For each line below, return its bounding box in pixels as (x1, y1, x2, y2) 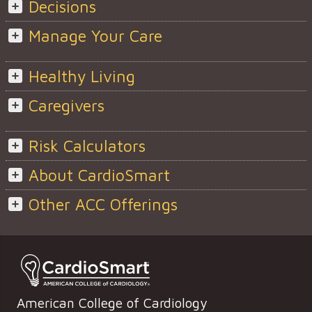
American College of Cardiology (17, 294, 207, 311)
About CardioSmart (28, 166, 170, 185)
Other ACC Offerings (28, 195, 178, 214)
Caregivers (28, 96, 104, 116)
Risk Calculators (28, 136, 146, 156)
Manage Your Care (28, 26, 162, 46)
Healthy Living (28, 67, 135, 86)
